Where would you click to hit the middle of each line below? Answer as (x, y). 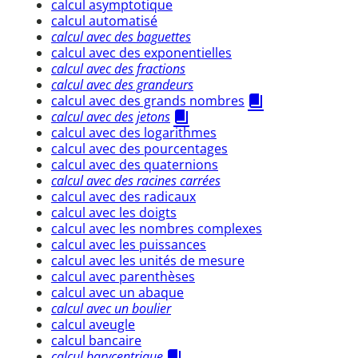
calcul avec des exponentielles (141, 52)
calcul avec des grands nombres (148, 100)
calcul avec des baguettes (121, 36)
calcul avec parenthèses (123, 276)
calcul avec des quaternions (135, 164)
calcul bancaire (96, 340)
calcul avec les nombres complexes (157, 228)
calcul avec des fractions (118, 68)
